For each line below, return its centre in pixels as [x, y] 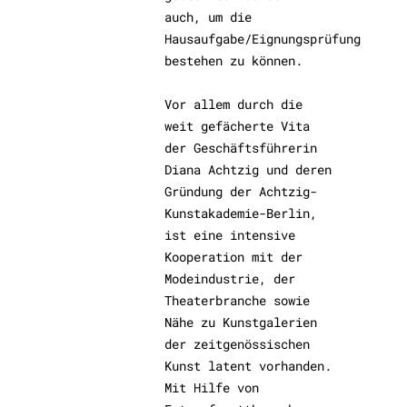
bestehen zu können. [234, 60]
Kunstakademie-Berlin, [241, 213]
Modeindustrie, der [230, 278]
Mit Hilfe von [212, 387]
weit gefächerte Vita [238, 126]
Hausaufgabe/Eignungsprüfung [263, 39]
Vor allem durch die [234, 104]
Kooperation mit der [234, 257]
